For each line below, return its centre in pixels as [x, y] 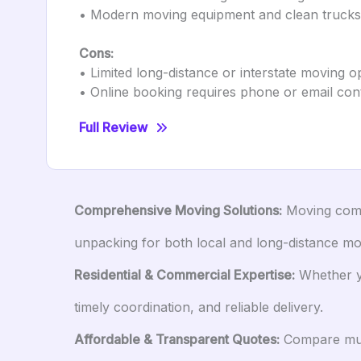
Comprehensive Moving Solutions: [178, 210]
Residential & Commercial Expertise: [185, 275]
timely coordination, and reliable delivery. [199, 307]
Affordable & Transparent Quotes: [177, 339]
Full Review [113, 127]
